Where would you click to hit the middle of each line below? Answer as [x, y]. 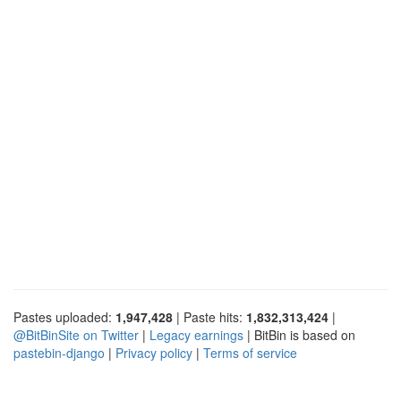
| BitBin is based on [299, 334]
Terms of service [250, 352]
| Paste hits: [209, 316]
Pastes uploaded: [64, 316]
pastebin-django [59, 352]
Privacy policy [154, 352]
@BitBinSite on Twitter [76, 334]
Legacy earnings [196, 334]
